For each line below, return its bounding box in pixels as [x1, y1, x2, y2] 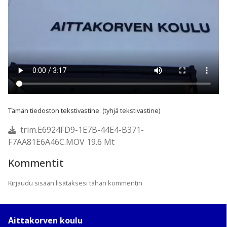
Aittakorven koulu [8, 214, 83, 226]
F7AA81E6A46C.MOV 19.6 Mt [8, 136, 115, 147]
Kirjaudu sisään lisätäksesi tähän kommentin [8, 178, 142, 187]
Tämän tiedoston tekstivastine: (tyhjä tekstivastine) [8, 105, 160, 115]
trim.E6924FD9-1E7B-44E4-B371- [20, 124, 144, 135]
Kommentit [8, 156, 64, 170]
